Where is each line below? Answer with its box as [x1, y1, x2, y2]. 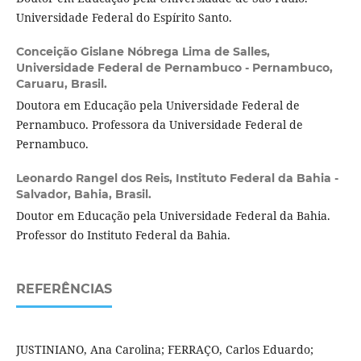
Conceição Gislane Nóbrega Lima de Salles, [15, 44, 270, 59]
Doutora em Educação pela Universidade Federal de [15, 97, 300, 113]
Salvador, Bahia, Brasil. [15, 186, 151, 201]
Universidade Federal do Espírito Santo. [15, 9, 232, 25]
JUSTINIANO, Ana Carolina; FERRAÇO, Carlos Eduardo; [15, 341, 313, 357]
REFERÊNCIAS [15, 280, 112, 297]
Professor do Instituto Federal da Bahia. [15, 226, 230, 243]
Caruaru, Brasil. [15, 76, 107, 91]
